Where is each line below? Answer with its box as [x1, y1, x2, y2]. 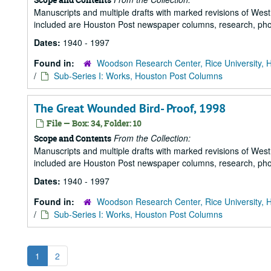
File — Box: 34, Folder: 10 [45, 117, 142, 129]
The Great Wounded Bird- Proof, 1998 [34, 100, 226, 116]
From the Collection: [114, 132, 191, 144]
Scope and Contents [34, 132, 111, 144]
